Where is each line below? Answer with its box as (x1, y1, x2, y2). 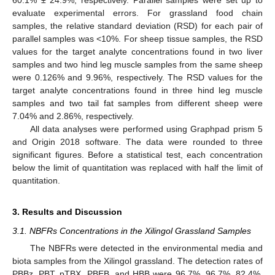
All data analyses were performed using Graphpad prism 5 (29, 124, 263, 134)
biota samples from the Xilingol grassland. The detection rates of (12, 256, 263, 266)
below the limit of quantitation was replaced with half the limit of (12, 163, 263, 173)
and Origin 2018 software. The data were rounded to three (12, 137, 263, 147)
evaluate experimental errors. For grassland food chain (12, 8, 263, 18)
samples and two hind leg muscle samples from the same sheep (12, 60, 263, 70)
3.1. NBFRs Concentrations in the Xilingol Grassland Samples (12, 226, 251, 236)
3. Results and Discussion (12, 207, 122, 217)
